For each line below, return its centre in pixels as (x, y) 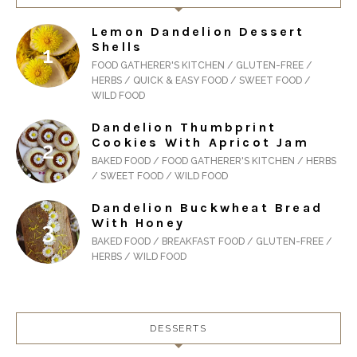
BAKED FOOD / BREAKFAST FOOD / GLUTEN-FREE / (212, 242)
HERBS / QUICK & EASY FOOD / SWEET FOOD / (201, 81)
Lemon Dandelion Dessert (198, 32)
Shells (118, 47)
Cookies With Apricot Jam (200, 143)
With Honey (138, 223)
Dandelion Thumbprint (184, 127)
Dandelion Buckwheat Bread (207, 208)
